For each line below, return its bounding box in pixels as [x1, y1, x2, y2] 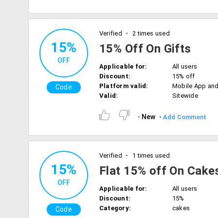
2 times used [130, 30, 170, 37]
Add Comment [163, 113, 207, 121]
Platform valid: [99, 82, 148, 90]
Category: [99, 204, 131, 212]
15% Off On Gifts [99, 42, 191, 55]
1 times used [130, 152, 170, 159]
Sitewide [172, 92, 198, 99]
